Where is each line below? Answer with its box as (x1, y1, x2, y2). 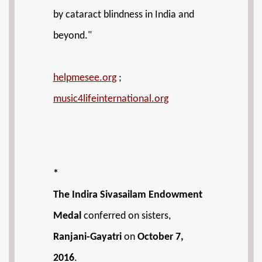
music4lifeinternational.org (53, 94, 168, 105)
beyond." (53, 30, 92, 42)
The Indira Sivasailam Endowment (53, 189, 202, 201)
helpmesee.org (53, 73, 116, 84)
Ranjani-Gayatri (53, 232, 122, 243)
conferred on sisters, (81, 211, 171, 222)
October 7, (137, 232, 184, 243)
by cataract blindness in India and (53, 9, 194, 20)
